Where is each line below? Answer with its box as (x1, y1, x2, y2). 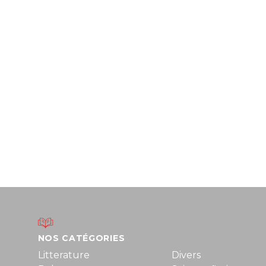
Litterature (37, 249, 90, 261)
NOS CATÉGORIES (37, 233, 125, 243)
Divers (171, 249, 201, 261)
